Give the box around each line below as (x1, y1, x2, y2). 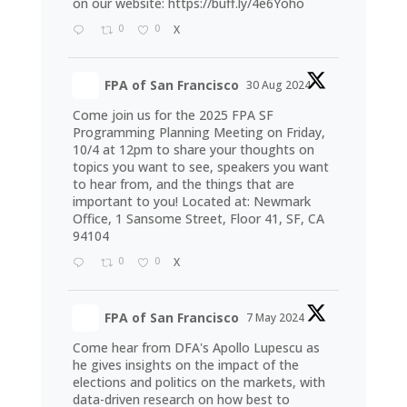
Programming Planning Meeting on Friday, (72, 123, 325, 141)
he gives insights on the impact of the (72, 355, 299, 373)
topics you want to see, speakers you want (72, 157, 329, 175)
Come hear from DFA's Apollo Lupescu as (72, 338, 320, 356)
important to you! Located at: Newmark (72, 192, 311, 210)
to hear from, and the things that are (72, 174, 294, 193)
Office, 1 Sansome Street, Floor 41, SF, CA (72, 209, 324, 227)
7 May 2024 (245, 309, 307, 325)
